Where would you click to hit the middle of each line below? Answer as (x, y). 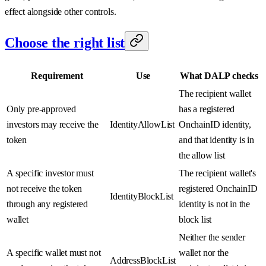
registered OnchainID (218, 189)
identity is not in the (215, 204)
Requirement (57, 76)
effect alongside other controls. (61, 12)
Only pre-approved (42, 109)
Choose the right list (65, 43)
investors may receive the (53, 125)
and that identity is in (216, 140)
